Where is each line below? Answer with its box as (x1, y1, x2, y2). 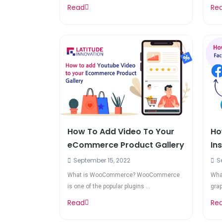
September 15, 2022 (72, 156, 130, 165)
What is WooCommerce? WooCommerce (67, 171, 180, 179)
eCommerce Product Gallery (67, 139, 184, 151)
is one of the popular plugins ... (67, 183, 150, 190)
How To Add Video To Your (67, 126, 174, 138)
